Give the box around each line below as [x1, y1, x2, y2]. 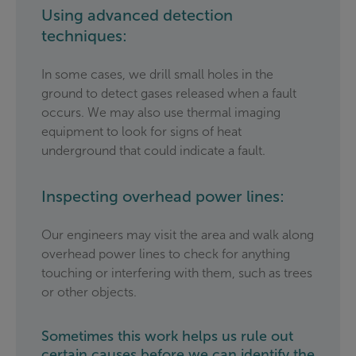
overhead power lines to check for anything [41, 246, 290, 262]
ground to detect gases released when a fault [41, 86, 296, 102]
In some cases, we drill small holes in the [41, 67, 273, 83]
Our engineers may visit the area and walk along [41, 227, 314, 243]
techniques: [41, 26, 127, 46]
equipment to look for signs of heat [41, 124, 242, 140]
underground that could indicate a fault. [41, 143, 265, 159]
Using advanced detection [41, 6, 233, 25]
